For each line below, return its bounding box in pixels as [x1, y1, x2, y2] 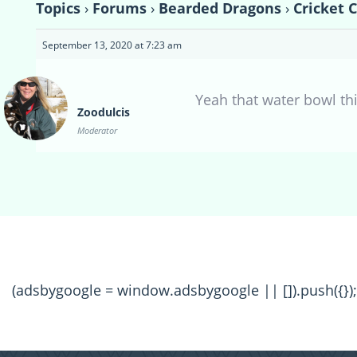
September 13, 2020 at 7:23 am [42, 38, 182, 53]
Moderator [77, 124, 117, 137]
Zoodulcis [77, 104, 130, 120]
